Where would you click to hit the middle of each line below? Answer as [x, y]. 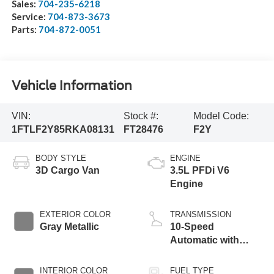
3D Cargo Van [67, 171]
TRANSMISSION [201, 215]
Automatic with [205, 240]
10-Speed [192, 227]
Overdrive [193, 254]
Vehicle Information [72, 85]
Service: [29, 17]
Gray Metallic [69, 227]
